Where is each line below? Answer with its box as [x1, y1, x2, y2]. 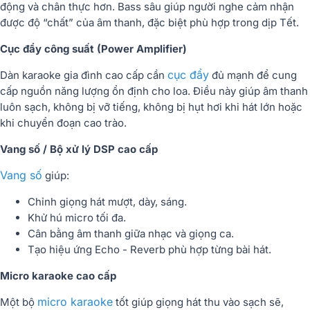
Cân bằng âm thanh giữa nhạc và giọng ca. [28, 226, 234, 240]
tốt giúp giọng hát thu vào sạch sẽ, [113, 295, 284, 309]
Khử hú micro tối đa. [28, 210, 126, 224]
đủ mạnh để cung [209, 68, 297, 82]
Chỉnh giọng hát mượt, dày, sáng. [28, 194, 187, 208]
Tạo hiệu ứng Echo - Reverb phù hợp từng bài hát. [28, 242, 271, 256]
